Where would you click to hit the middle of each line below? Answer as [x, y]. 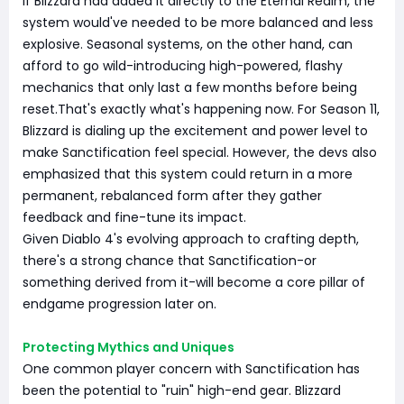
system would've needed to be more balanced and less [198, 23]
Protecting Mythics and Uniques [129, 347]
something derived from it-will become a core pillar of [194, 282]
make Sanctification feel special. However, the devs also [200, 152]
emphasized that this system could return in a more [188, 174]
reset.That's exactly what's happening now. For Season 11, [201, 109]
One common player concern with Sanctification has [191, 369]
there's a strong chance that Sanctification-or [170, 261]
